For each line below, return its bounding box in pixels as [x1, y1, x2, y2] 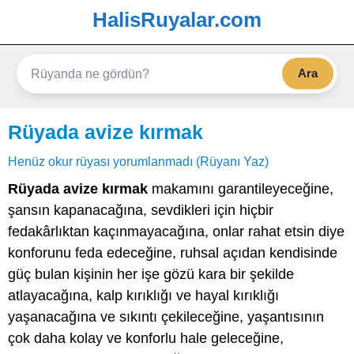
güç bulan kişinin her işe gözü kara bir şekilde [8, 266, 294, 282]
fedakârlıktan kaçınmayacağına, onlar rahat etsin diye [8, 224, 345, 239]
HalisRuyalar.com [92, 8, 262, 32]
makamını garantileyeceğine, [148, 181, 333, 197]
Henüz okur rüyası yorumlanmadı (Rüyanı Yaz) [8, 154, 269, 168]
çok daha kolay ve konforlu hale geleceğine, [8, 330, 284, 346]
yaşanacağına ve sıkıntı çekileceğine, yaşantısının [8, 309, 324, 325]
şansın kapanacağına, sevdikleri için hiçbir [8, 202, 273, 218]
